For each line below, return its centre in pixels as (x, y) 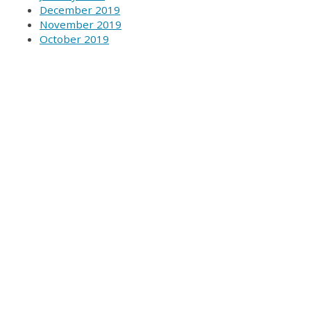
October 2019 (74, 39)
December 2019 (80, 10)
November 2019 (81, 24)
